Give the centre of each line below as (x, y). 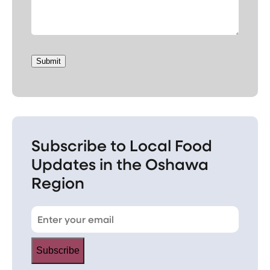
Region (58, 182)
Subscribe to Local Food (122, 145)
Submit (49, 61)
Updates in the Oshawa (120, 163)
